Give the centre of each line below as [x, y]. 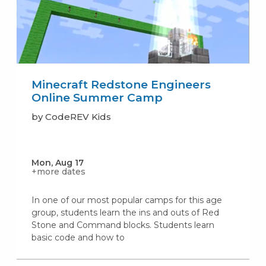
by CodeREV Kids [71, 117]
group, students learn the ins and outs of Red [125, 213]
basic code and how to [78, 238]
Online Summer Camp [97, 98]
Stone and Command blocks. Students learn [123, 225]
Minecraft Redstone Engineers [121, 85]
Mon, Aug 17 [57, 163]
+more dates [58, 172]
